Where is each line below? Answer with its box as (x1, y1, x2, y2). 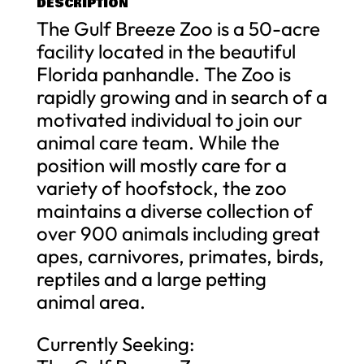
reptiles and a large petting (36, 266, 266, 291)
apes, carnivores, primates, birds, (36, 243, 324, 268)
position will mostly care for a (36, 152, 287, 177)
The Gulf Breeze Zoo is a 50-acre (36, 15, 320, 41)
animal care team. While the (36, 129, 279, 154)
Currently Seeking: (36, 331, 195, 356)
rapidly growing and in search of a (36, 84, 327, 109)
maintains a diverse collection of (36, 197, 313, 223)
